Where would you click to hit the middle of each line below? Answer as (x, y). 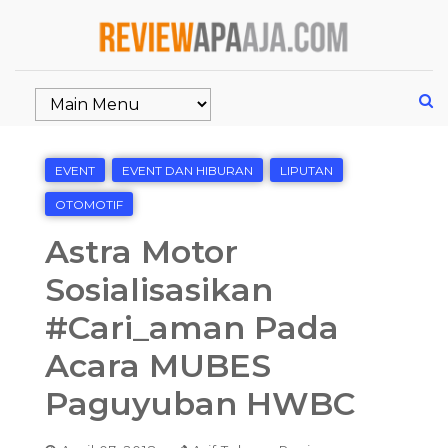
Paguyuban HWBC (200, 403)
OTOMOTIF (89, 204)
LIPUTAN (306, 170)
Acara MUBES (158, 365)
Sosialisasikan (159, 289)
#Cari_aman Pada (192, 327)
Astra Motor (141, 251)
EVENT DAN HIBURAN (187, 170)
